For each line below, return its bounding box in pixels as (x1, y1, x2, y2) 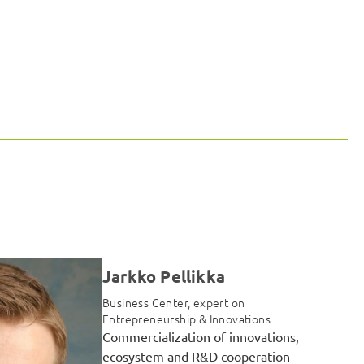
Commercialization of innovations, (102, 328, 299, 345)
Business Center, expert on (102, 294, 245, 311)
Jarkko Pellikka (102, 266, 225, 288)
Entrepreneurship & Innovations (102, 310, 271, 327)
